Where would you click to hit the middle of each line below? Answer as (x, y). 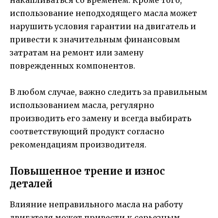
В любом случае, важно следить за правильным (109, 92)
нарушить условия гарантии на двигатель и (103, 27)
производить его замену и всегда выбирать (100, 118)
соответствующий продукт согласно (87, 132)
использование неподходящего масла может (103, 13)
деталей (31, 183)
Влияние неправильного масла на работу (96, 204)
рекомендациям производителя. (78, 145)
